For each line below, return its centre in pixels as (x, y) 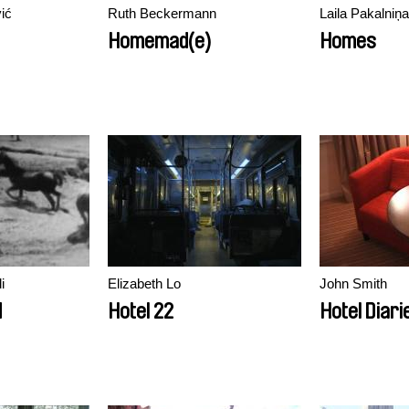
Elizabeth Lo (144, 283)
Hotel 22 (141, 311)
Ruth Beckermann (162, 13)
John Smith (353, 283)
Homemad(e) (159, 41)
